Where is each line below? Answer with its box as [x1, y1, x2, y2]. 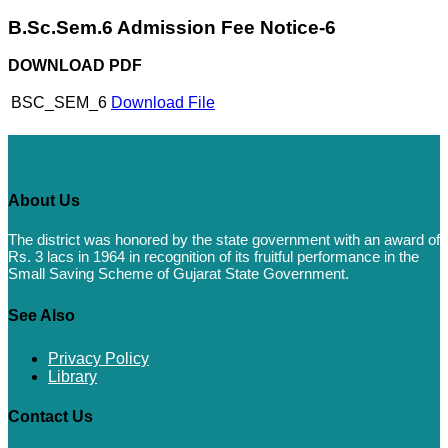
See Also [8, 307, 75, 325]
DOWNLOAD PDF [8, 57, 142, 75]
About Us [8, 191, 80, 209]
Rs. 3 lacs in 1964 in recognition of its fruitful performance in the [8, 247, 419, 265]
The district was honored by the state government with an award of [8, 230, 440, 248]
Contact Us [8, 407, 93, 425]
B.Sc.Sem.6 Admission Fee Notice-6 [8, 16, 336, 38]
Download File [111, 94, 215, 112]
